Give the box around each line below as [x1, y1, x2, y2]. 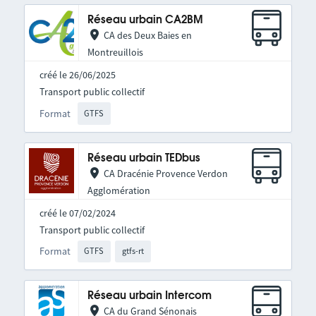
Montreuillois [87, 46, 143, 59]
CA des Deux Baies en [103, 29, 192, 42]
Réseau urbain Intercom [87, 291, 212, 302]
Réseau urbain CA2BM [87, 15, 203, 26]
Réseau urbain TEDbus [87, 152, 200, 164]
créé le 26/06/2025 [39, 68, 116, 82]
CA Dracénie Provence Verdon [103, 166, 228, 180]
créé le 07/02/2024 [39, 206, 116, 219]
